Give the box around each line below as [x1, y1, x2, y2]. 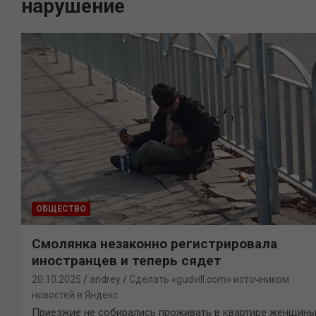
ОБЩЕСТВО [36, 203, 86, 214]
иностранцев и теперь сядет [32, 252, 221, 269]
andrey [90, 273, 121, 285]
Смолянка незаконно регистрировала [32, 235, 277, 252]
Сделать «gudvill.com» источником [129, 273, 289, 285]
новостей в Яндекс [32, 288, 118, 300]
